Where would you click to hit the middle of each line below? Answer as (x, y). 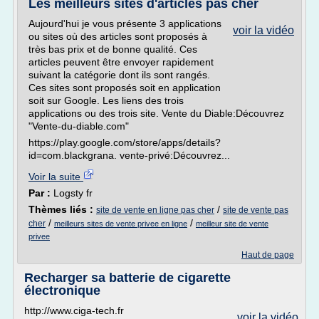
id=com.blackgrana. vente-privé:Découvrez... (129, 155)
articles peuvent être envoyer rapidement (121, 62)
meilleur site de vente (232, 224)
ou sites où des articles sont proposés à (118, 36)
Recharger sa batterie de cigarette (127, 278)
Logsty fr (73, 193)
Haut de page (268, 255)
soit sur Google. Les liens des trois (106, 100)
